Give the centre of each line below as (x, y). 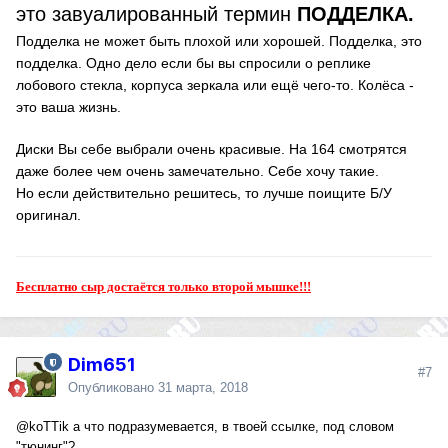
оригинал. (48, 215)
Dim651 (101, 365)
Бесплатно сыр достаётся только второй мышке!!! (163, 287)
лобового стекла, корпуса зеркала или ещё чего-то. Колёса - (215, 85)
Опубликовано (113, 388)
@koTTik (42, 427)
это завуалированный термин (156, 14)
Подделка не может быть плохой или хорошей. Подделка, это (219, 41)
